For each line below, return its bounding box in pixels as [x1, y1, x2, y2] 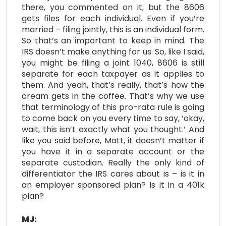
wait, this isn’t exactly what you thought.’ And [22, 123, 204, 135]
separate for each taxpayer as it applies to [22, 68, 204, 80]
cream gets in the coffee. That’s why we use [22, 90, 204, 102]
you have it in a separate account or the [22, 145, 204, 157]
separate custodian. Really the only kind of [22, 156, 204, 168]
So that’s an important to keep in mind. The [22, 34, 204, 46]
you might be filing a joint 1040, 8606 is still [22, 56, 204, 69]
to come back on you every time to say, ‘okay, [22, 112, 204, 124]
